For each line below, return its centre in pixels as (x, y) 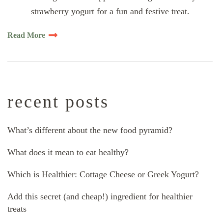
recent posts (58, 101)
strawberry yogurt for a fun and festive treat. (110, 11)
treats (17, 209)
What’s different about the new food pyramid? (90, 130)
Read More (26, 35)
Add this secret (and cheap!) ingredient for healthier (100, 197)
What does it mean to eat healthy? (68, 152)
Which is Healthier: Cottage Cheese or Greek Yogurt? (103, 175)
